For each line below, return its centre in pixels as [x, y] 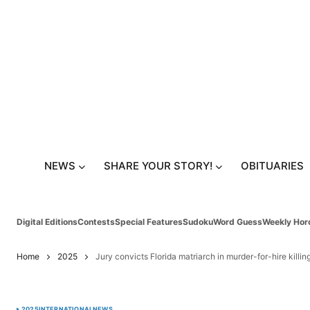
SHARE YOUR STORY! [158, 166]
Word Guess [238, 221]
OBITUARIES [272, 166]
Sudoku [198, 221]
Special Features [149, 221]
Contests [96, 221]
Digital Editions [47, 221]
